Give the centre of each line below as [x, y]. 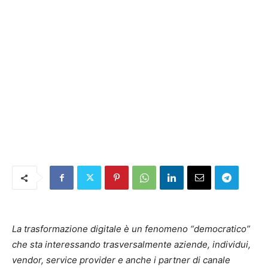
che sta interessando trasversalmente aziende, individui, [131, 244]
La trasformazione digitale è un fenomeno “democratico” [131, 229]
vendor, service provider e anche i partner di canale [121, 260]
